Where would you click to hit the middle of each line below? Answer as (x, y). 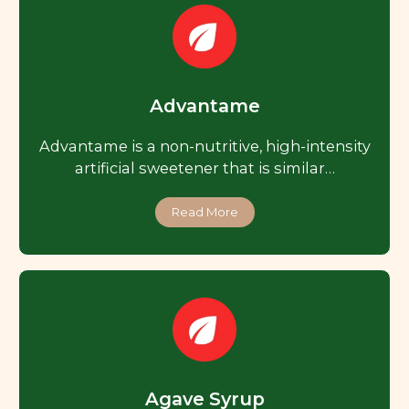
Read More (204, 212)
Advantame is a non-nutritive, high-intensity (204, 147)
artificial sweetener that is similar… (204, 168)
